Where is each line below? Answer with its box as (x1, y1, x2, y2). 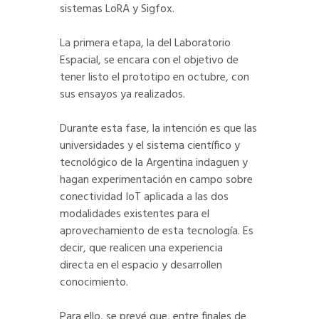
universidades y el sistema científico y (60, 137, 240, 156)
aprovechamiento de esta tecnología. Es (60, 222, 253, 241)
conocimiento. (60, 273, 128, 293)
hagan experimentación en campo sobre (60, 171, 253, 190)
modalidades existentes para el (60, 205, 209, 224)
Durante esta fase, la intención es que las (60, 120, 257, 139)
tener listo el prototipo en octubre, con (60, 68, 249, 88)
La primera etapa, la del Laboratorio (60, 34, 231, 53)
